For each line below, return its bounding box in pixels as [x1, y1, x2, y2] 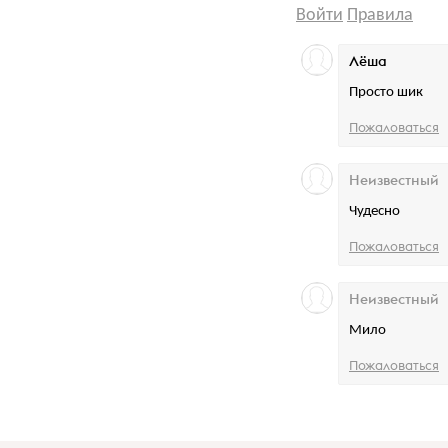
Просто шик [349, 85, 423, 101]
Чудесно [349, 204, 400, 220]
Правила [347, 6, 413, 26]
